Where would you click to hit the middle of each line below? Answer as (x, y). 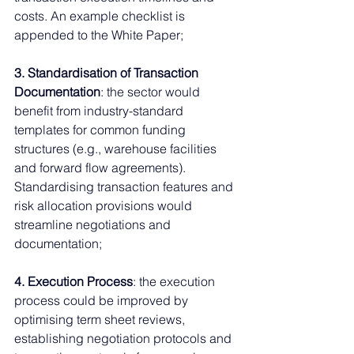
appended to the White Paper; (99, 34)
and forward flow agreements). (102, 167)
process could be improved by (103, 300)
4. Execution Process (73, 281)
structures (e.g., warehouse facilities (117, 148)
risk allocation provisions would (105, 205)
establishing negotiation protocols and (124, 338)
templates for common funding (102, 129)
